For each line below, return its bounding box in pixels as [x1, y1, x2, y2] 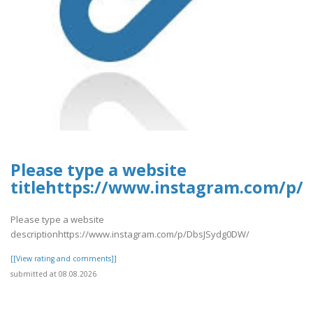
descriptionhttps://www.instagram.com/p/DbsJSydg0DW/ [10, 228, 249, 241]
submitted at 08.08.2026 [10, 269, 96, 279]
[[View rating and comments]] [10, 254, 117, 264]
